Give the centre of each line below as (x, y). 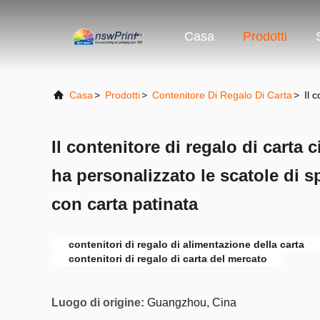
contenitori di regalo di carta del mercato (168, 259)
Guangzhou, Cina (192, 302)
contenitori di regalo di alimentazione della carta (186, 244)
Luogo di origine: (98, 302)
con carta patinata (125, 204)
